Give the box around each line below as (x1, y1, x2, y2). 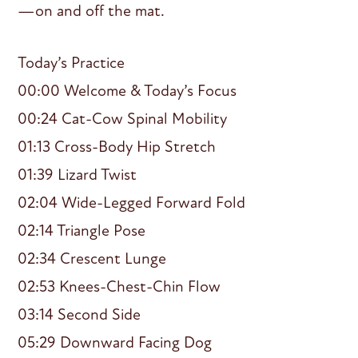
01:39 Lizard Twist (18, 164, 137, 185)
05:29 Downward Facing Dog (18, 332, 213, 352)
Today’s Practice (18, 52, 125, 73)
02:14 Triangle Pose (18, 220, 146, 241)
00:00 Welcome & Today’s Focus (18, 80, 237, 101)
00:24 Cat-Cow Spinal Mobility (18, 108, 228, 129)
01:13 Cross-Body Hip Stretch (18, 136, 217, 157)
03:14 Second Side (18, 304, 141, 324)
